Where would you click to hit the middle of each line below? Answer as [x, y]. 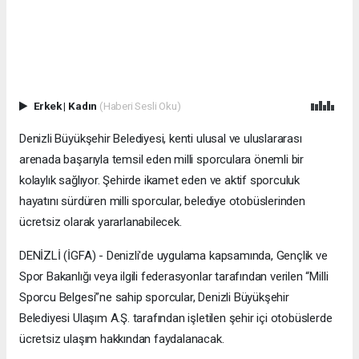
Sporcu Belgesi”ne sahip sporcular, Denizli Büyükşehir [154, 298]
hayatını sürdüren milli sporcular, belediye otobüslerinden [162, 202]
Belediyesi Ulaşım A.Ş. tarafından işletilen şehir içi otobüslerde [176, 319]
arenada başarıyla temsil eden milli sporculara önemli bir [162, 160]
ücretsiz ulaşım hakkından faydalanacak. [122, 339]
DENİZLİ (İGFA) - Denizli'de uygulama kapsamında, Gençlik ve [173, 256]
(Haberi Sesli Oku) [140, 106]
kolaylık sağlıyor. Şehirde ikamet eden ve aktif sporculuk [160, 181]
